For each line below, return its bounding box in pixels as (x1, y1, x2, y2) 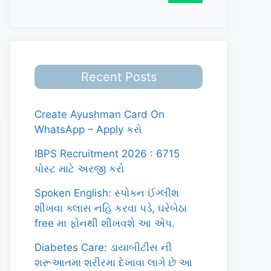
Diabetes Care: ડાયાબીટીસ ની (34, 241, 172, 253)
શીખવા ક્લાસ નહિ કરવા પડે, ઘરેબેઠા (34, 202, 187, 214)
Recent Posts (80, 70, 157, 84)
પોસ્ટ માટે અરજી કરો (34, 163, 124, 175)
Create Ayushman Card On (34, 108, 165, 120)
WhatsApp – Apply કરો (34, 123, 142, 135)
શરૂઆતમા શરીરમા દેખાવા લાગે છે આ (34, 256, 192, 269)
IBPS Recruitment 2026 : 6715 (34, 148, 180, 160)
